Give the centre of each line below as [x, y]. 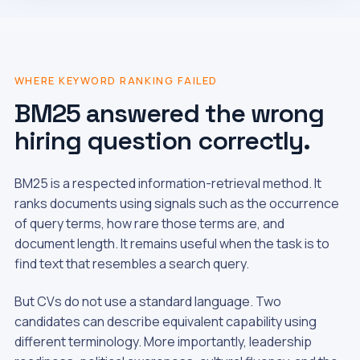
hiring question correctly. [162, 141]
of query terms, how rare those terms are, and [149, 223]
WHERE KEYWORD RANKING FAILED [116, 80]
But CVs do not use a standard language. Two [147, 301]
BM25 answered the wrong [169, 113]
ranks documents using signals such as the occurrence [176, 203]
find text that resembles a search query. [131, 264]
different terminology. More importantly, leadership [163, 342]
